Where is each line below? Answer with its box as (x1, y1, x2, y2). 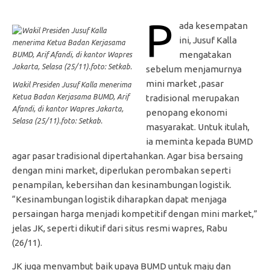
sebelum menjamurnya (146, 64, 242, 75)
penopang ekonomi (146, 107, 228, 118)
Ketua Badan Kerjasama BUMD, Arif (12, 93, 129, 101)
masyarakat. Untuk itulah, (146, 122, 250, 133)
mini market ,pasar (146, 78, 224, 89)
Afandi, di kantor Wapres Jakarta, (12, 105, 124, 113)
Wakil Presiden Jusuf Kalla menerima (12, 81, 131, 89)
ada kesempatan (179, 20, 248, 31)
